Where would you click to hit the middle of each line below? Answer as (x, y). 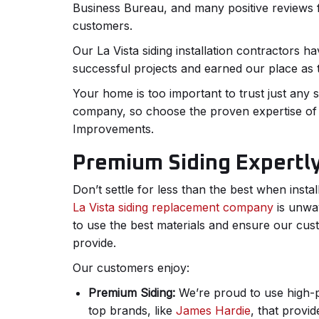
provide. (94, 243)
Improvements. (113, 129)
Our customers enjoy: (131, 268)
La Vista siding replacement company (173, 208)
